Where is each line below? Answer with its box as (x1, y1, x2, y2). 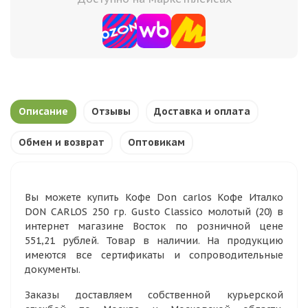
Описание (19, 105, 68, 118)
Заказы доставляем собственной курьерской (25, 289, 283, 301)
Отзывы (91, 105, 131, 118)
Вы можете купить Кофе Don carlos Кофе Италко (25, 191, 283, 203)
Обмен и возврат (19, 136, 104, 148)
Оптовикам (128, 136, 185, 148)
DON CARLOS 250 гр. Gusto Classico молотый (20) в (25, 206, 283, 218)
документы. (25, 263, 80, 276)
